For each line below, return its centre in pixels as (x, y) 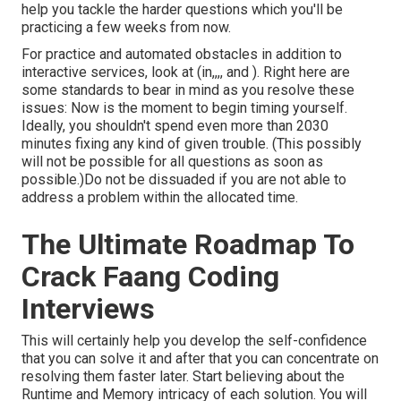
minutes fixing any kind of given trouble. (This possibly (192, 144)
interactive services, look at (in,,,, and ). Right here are (186, 73)
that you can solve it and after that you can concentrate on (200, 359)
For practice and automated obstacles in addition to (182, 55)
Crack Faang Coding (150, 277)
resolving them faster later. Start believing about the (183, 377)
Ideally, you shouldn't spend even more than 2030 (175, 126)
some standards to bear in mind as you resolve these (188, 90)
